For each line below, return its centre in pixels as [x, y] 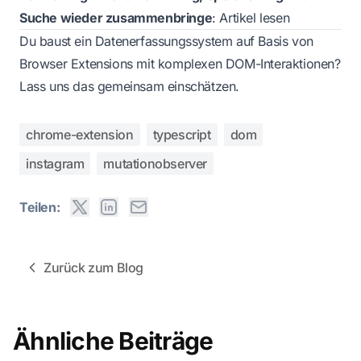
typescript [182, 134]
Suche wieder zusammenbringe [116, 17]
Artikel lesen [255, 17]
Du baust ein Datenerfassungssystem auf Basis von [166, 41]
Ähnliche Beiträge [113, 340]
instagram [55, 163]
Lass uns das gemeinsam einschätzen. [130, 86]
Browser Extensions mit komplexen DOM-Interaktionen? [180, 63]
